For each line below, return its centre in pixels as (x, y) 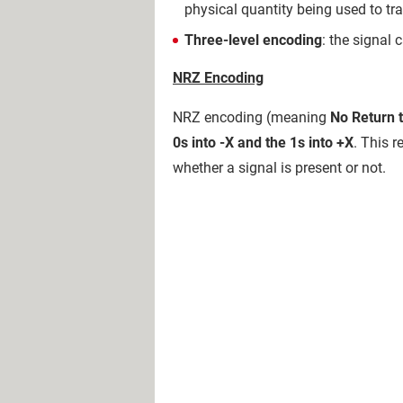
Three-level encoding (253, 40)
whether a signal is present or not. (279, 168)
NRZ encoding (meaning (251, 117)
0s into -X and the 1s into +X (263, 143)
